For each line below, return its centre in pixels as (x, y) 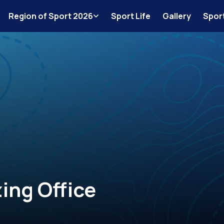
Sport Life (131, 16)
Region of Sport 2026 (51, 16)
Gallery (177, 16)
